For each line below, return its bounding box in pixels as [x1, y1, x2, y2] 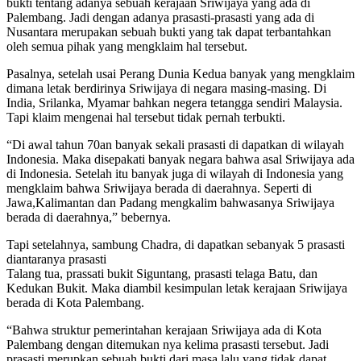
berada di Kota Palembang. [6, 295, 144, 309]
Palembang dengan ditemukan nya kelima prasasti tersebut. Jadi [6, 337, 329, 351]
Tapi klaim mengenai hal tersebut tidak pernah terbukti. [6, 110, 285, 124]
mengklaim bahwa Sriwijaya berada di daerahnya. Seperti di [6, 180, 312, 195]
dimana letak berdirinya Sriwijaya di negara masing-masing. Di [6, 81, 326, 95]
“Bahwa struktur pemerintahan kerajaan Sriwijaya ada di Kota [6, 322, 322, 337]
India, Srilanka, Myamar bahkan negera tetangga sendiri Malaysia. [6, 95, 342, 110]
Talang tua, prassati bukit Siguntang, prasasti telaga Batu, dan [6, 266, 317, 280]
